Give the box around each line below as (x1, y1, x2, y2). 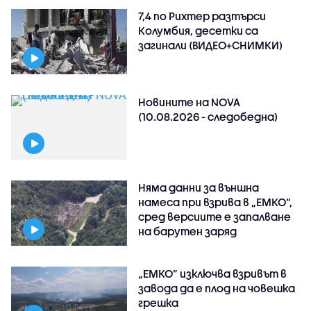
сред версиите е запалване (138, 210, 292, 224)
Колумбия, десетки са (138, 24, 259, 37)
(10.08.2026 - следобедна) (138, 110, 278, 123)
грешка (138, 296, 179, 310)
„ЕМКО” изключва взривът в (138, 267, 287, 280)
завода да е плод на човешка (138, 282, 296, 295)
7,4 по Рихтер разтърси (138, 9, 267, 22)
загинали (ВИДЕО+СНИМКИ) (138, 38, 283, 51)
